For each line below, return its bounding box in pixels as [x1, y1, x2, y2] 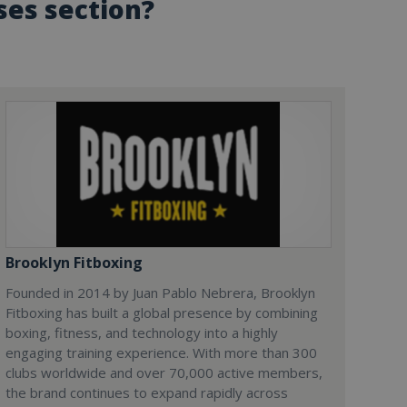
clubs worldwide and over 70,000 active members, [5, 363, 323, 382]
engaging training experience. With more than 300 [5, 343, 317, 362]
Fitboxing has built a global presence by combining [5, 303, 318, 322]
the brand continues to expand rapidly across [5, 383, 288, 402]
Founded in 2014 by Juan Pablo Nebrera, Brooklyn [5, 283, 315, 302]
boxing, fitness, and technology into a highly [5, 323, 278, 342]
